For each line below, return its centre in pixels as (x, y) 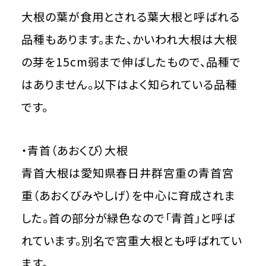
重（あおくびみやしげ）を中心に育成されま (128, 196)
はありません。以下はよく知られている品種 (129, 84)
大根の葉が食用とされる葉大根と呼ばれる (130, 16)
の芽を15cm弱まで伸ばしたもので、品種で (131, 61)
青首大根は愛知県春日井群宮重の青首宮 (128, 173)
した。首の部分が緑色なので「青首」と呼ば (128, 218)
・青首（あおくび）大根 (75, 151)
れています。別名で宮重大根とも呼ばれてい (132, 241)
